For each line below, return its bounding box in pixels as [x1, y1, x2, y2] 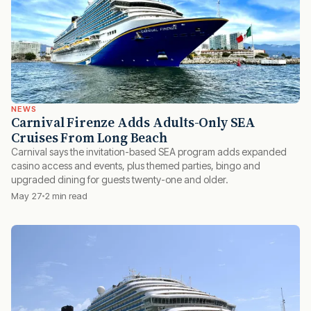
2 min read [44, 190, 87, 201]
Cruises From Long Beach [11, 128, 167, 146]
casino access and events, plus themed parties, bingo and [11, 159, 260, 171]
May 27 [11, 190, 42, 201]
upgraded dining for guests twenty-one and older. [11, 173, 228, 185]
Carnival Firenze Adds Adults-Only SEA [11, 112, 255, 131]
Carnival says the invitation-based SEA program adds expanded [11, 145, 287, 158]
